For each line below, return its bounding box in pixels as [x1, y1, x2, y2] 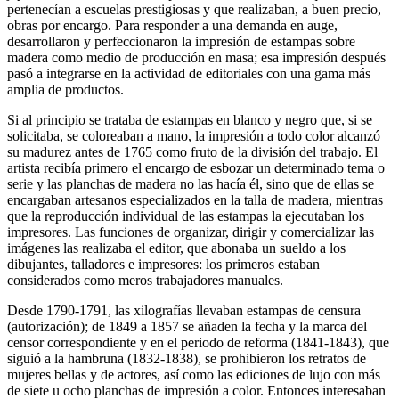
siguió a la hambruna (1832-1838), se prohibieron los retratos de [7, 351, 366, 367]
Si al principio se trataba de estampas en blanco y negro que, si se [7, 112, 372, 128]
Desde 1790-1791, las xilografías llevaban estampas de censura [7, 303, 361, 319]
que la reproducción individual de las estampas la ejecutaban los [7, 208, 364, 224]
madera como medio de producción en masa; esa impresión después [7, 50, 386, 66]
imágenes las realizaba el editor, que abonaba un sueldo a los [7, 240, 346, 256]
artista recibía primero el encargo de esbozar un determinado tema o [7, 160, 385, 176]
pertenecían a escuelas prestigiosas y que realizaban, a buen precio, [7, 2, 381, 18]
